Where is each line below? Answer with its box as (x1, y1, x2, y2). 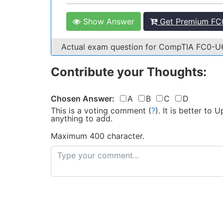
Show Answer (81, 16, 134, 26)
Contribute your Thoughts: (51, 65, 207, 79)
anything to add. (51, 113, 112, 123)
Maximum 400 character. (51, 131, 144, 141)
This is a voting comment (51, 106, 146, 115)
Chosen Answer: (51, 94, 114, 104)
